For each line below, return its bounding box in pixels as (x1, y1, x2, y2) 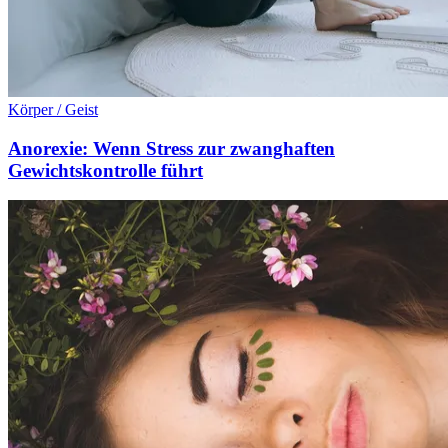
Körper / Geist (8, 100, 98, 118)
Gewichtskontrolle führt (8, 159, 203, 181)
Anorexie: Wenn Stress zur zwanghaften (8, 137, 335, 159)
